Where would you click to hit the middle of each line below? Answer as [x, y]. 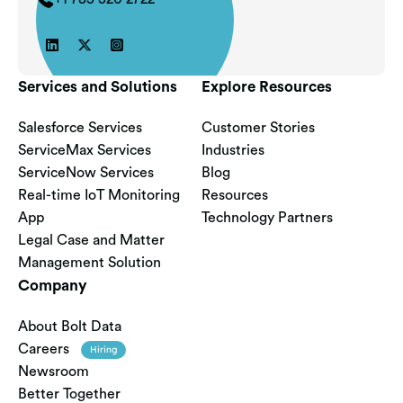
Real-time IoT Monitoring [99, 195]
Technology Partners [267, 218]
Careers [44, 349]
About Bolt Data [70, 327]
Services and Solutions [98, 87]
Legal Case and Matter [91, 240]
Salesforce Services [80, 128]
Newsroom [54, 372]
